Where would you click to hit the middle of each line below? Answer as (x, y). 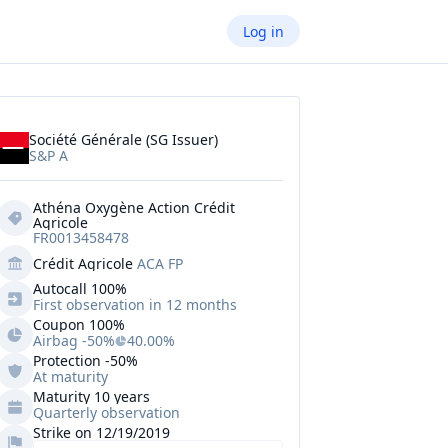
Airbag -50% (74, 340)
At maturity (70, 376)
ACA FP (160, 263)
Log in (263, 31)
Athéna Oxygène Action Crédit (134, 207)
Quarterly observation (106, 412)
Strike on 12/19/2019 (101, 432)
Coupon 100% (79, 324)
